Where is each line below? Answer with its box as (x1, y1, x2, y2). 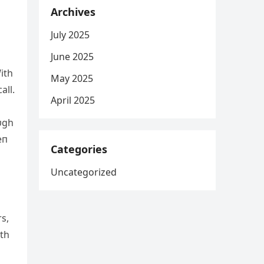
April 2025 (51, 94, 95, 107)
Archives (51, 5, 95, 19)
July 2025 (51, 28, 90, 41)
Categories (51, 142, 107, 156)
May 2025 (51, 72, 93, 85)
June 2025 (51, 50, 94, 63)
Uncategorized (51, 166, 117, 179)
